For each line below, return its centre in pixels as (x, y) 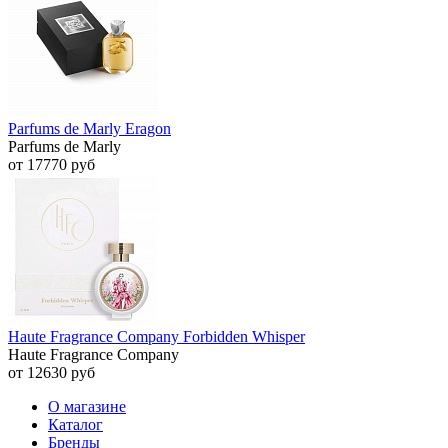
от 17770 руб (51, 165)
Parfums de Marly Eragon (89, 129)
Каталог (75, 425)
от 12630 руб (51, 373)
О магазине (87, 407)
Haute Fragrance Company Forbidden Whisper (156, 337)
